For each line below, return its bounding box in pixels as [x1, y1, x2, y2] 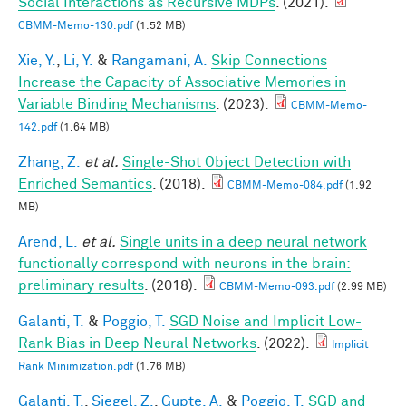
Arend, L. [18, 234, 78, 249]
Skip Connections [211, 53, 327, 68]
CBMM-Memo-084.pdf [227, 179, 343, 191]
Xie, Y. [18, 53, 56, 68]
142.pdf [18, 121, 57, 133]
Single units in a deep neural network [120, 234, 367, 249]
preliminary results [18, 277, 144, 293]
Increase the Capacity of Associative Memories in [18, 74, 346, 90]
